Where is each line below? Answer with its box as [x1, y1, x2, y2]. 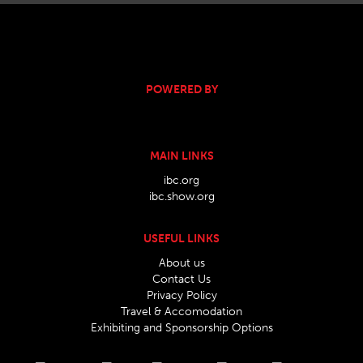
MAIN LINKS [149, 148, 214, 163]
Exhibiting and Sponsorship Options [90, 320, 273, 335]
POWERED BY [145, 82, 218, 96]
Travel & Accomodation [121, 304, 242, 318]
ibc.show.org [148, 189, 215, 203]
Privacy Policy [146, 288, 217, 302]
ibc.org [164, 173, 199, 187]
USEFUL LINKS [143, 231, 220, 246]
